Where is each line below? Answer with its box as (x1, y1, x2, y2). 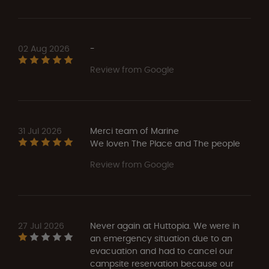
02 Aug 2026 (18, 42, 70, 55)
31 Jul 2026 (18, 124, 62, 137)
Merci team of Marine (90, 124, 179, 137)
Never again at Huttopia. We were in (90, 219, 240, 232)
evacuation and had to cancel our (90, 244, 233, 257)
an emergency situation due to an (90, 232, 232, 244)
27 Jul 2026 (18, 219, 64, 232)
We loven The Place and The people (90, 137, 240, 150)
